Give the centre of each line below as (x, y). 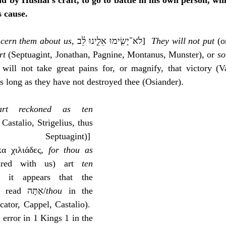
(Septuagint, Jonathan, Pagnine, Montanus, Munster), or (111, 54)
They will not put (183, 41)
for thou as (70, 150)
